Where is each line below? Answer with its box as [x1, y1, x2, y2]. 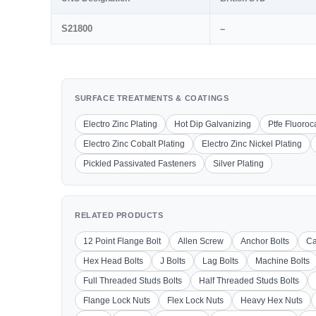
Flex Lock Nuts [167, 296, 224, 305]
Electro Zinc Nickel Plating [202, 139, 302, 149]
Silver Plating [213, 159, 264, 169]
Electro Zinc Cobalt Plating [83, 139, 185, 149]
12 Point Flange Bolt [83, 236, 161, 246]
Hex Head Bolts [83, 256, 143, 266]
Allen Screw [178, 236, 224, 246]
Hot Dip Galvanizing [174, 119, 251, 129]
